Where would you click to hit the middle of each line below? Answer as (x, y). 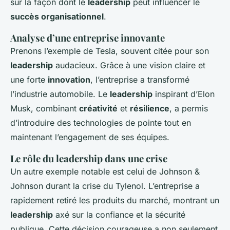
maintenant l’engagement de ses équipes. (90, 137)
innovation (69, 80)
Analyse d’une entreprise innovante (88, 38)
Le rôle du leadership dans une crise (89, 159)
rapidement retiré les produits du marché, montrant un (115, 200)
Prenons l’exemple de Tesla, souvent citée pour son (110, 51)
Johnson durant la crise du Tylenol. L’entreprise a (105, 186)
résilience (150, 109)
